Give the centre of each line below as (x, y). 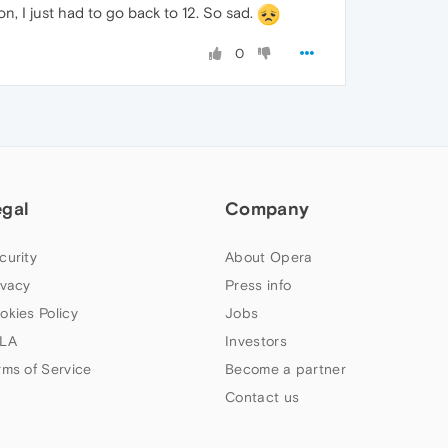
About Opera (269, 256)
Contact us (262, 396)
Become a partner (285, 368)
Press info (258, 284)
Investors (256, 340)
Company (267, 208)
